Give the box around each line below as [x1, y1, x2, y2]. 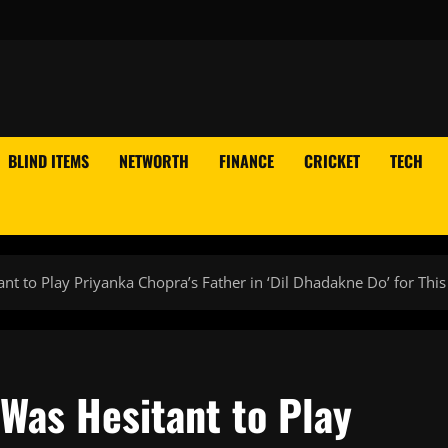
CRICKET [304, 149, 360, 173]
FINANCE [219, 149, 274, 173]
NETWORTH [119, 149, 189, 173]
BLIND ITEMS [8, 149, 89, 173]
